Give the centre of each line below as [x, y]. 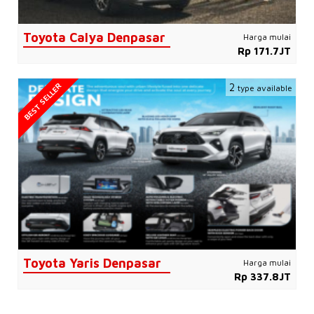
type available [265, 88]
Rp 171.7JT [264, 50]
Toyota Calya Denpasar [94, 37]
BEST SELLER [42, 101]
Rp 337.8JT [262, 276]
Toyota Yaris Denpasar [92, 263]
